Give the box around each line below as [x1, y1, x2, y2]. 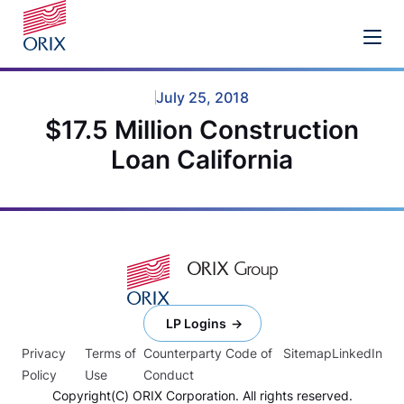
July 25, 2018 [155, 88, 249, 106]
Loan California [110, 144, 293, 175]
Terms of [85, 344, 137, 361]
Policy [22, 366, 57, 382]
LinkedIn [332, 344, 382, 361]
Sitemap [283, 344, 332, 361]
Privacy [22, 344, 66, 361]
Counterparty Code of [143, 344, 273, 361]
